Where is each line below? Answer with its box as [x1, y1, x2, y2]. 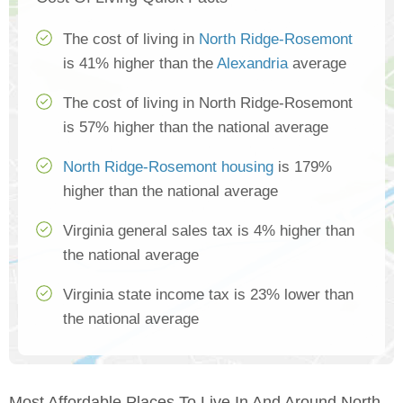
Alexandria [217, 55, 288, 73]
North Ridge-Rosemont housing [63, 158, 273, 176]
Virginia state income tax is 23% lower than [63, 286, 354, 304]
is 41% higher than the [63, 55, 217, 73]
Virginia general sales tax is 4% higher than [63, 222, 354, 240]
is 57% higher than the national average [63, 119, 328, 137]
